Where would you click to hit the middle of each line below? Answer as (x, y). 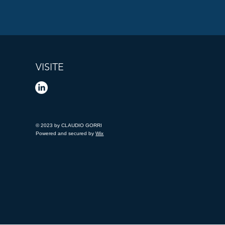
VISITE (50, 67)
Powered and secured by (66, 133)
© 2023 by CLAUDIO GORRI (69, 125)
